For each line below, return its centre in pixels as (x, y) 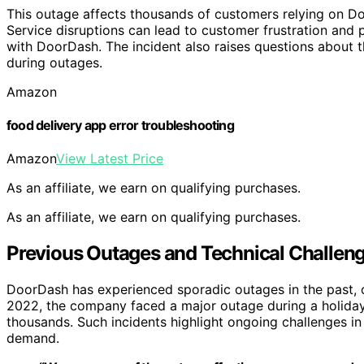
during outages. (54, 62)
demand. (33, 338)
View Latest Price (110, 159)
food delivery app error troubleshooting (120, 126)
